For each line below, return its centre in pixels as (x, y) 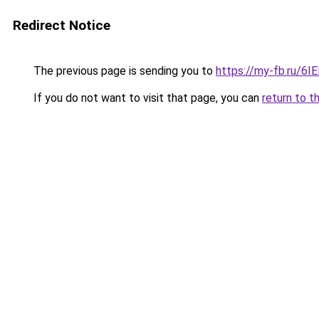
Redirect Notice (62, 25)
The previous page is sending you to (123, 71)
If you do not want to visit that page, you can (146, 98)
